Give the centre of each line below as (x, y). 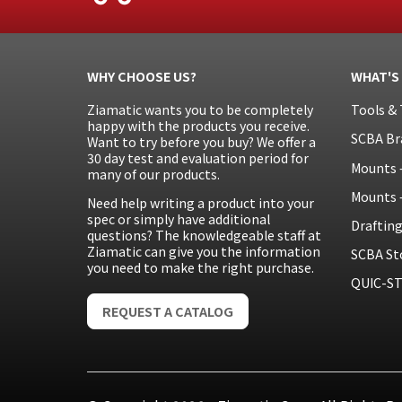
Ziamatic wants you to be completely (200, 110)
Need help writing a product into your (201, 203)
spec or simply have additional (179, 219)
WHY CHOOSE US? (142, 76)
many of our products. (153, 175)
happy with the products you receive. (198, 126)
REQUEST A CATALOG (168, 311)
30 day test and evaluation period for (198, 158)
